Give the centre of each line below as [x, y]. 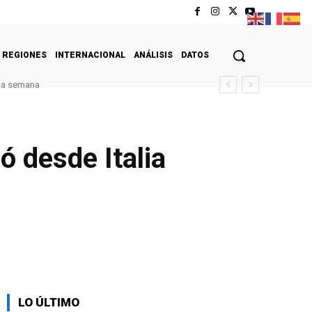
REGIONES [24, 55]
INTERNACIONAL [90, 55]
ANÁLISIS [153, 55]
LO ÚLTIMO [49, 302]
